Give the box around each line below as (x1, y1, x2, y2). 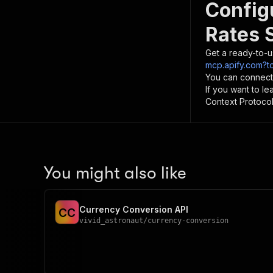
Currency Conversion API (79, 204, 188, 214)
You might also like (44, 163, 186, 183)
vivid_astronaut (79, 216, 143, 225)
